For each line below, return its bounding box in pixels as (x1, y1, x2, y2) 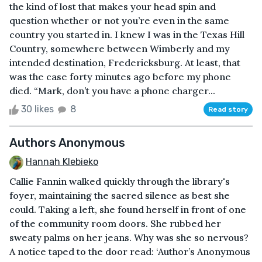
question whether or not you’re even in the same (9, 14, 229, 26)
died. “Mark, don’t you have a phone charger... (9, 84, 215, 96)
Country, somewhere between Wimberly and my (9, 42, 230, 54)
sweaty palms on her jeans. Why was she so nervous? (9, 231, 249, 243)
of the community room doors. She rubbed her (9, 217, 221, 229)
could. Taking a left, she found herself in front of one (9, 203, 246, 215)
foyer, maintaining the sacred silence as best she (9, 189, 230, 201)
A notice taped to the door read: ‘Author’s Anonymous (9, 245, 250, 257)
